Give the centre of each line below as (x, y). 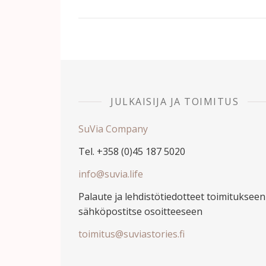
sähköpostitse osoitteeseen (140, 211)
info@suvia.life (111, 174)
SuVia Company (113, 129)
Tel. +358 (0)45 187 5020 (132, 151)
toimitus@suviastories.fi (132, 234)
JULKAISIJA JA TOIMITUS (175, 102)
